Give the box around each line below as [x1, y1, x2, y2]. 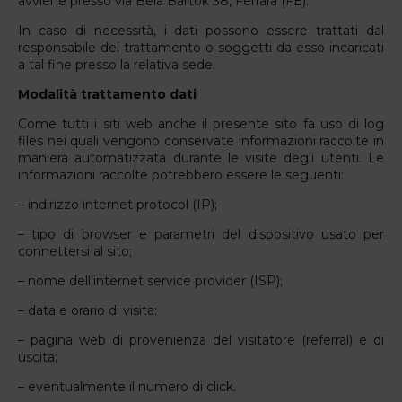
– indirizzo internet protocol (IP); [18, 196, 217, 213]
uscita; [18, 348, 57, 365]
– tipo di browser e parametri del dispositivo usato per [18, 225, 384, 242]
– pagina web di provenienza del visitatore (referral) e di [18, 331, 384, 348]
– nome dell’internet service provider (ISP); [18, 272, 283, 289]
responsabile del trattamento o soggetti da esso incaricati [18, 39, 384, 56]
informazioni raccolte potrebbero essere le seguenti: [18, 166, 344, 183]
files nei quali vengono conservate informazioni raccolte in [18, 132, 384, 149]
